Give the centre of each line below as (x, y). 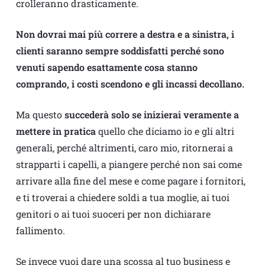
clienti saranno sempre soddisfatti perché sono (120, 51)
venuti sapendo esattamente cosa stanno (106, 67)
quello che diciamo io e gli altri (165, 131)
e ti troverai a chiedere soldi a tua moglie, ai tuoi (122, 198)
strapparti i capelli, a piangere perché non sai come (129, 164)
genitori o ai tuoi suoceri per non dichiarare (113, 214)
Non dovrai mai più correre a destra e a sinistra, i (125, 34)
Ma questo (40, 115)
